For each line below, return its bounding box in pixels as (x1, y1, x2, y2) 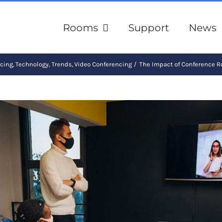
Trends (51, 60, 72, 68)
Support (128, 21, 169, 34)
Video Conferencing (74, 60, 132, 68)
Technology (15, 60, 49, 68)
